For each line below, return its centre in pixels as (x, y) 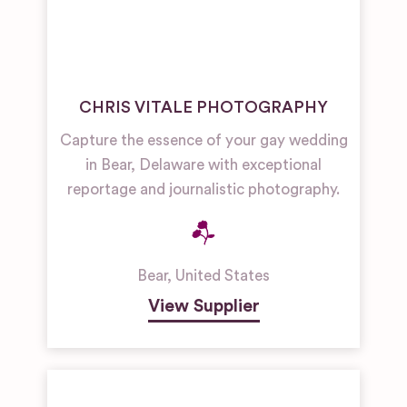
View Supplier (203, 307)
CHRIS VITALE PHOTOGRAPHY (203, 108)
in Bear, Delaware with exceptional (203, 165)
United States (223, 276)
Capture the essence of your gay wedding (203, 141)
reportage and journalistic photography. (203, 190)
